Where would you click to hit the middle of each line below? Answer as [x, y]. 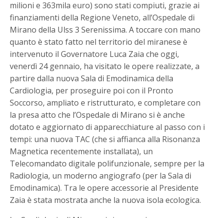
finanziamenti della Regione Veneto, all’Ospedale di [102, 18]
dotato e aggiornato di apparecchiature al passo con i [108, 127]
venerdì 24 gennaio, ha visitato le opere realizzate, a [105, 66]
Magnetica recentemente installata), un [82, 152]
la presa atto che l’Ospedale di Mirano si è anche [98, 115]
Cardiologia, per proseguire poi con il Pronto [92, 91]
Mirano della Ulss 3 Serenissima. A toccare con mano [105, 30]
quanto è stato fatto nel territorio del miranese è [99, 42]
